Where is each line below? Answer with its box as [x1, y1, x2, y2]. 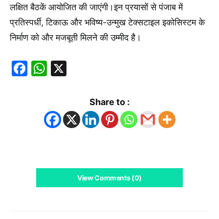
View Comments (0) [77, 173, 142, 182]
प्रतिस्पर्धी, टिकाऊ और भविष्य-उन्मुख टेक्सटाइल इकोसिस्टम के [10, 17, 205, 27]
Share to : [89, 96, 130, 107]
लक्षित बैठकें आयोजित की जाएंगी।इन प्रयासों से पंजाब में [10, 1, 183, 12]
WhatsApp [47, 58, 124, 78]
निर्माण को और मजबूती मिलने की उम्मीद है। [10, 32, 141, 43]
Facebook [27, 58, 100, 78]
